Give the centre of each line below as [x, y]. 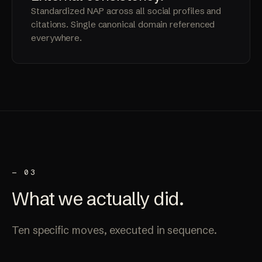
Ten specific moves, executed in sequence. [114, 230]
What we [49, 199]
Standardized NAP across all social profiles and [126, 11]
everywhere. [57, 38]
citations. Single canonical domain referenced [123, 25]
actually [118, 199]
